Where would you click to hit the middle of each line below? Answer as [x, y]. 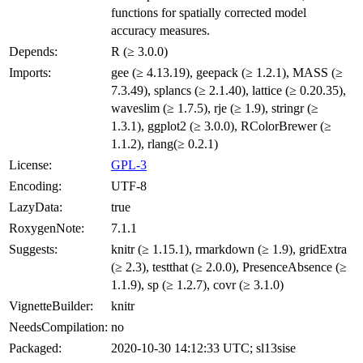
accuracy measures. [160, 31]
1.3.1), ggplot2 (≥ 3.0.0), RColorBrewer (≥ [221, 126]
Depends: [33, 52]
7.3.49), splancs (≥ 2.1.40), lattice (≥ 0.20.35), [228, 91]
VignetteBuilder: [51, 306]
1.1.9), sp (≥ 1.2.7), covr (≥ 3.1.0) [197, 285]
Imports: [30, 73]
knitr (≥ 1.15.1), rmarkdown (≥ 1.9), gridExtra [229, 250]
